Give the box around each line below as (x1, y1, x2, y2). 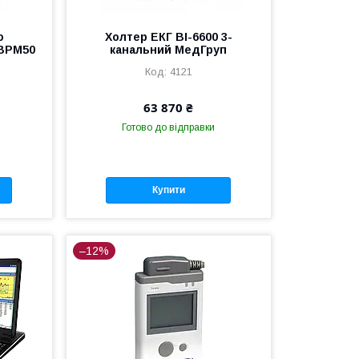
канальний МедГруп (110, 42, 228, 56)
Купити (151, 184, 185, 196)
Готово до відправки (122, 121, 216, 133)
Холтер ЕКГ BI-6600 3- (104, 30, 232, 43)
